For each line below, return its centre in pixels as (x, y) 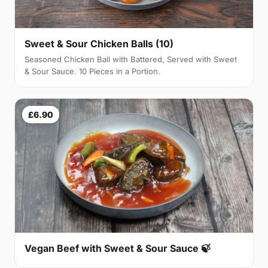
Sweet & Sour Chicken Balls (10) (99, 43)
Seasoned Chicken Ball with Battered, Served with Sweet (131, 59)
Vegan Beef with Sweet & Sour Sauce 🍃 (118, 248)
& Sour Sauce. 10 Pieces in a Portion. (92, 71)
